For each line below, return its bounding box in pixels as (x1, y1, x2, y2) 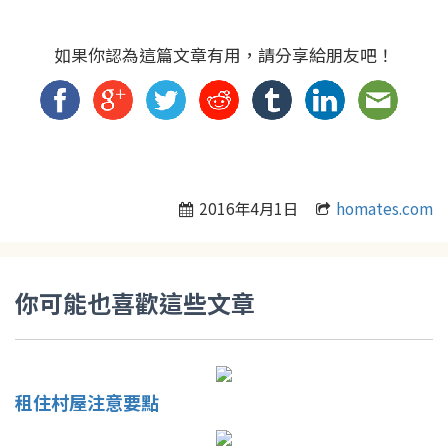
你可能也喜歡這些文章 (15, 285, 255, 320)
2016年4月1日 (193, 197, 316, 219)
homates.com (336, 197, 433, 219)
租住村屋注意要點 (15, 389, 159, 415)
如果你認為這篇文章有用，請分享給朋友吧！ (54, 43, 394, 67)
